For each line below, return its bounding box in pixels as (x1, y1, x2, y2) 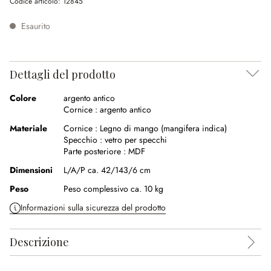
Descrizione (10, 235, 69, 249)
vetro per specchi (105, 134, 167, 146)
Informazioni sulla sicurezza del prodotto (21, 201, 166, 214)
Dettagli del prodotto (10, 67, 116, 82)
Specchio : (64, 134, 102, 146)
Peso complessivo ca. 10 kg (64, 183, 163, 195)
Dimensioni (10, 164, 53, 176)
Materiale (10, 122, 47, 134)
